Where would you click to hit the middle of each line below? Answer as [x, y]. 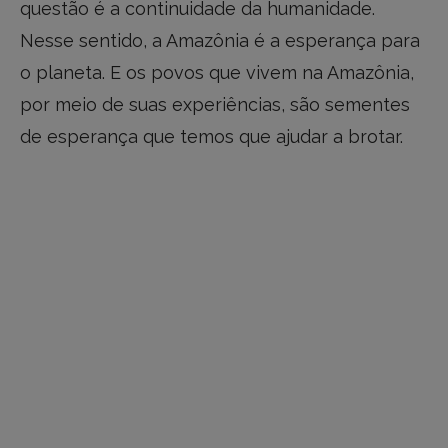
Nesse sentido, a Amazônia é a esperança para [220, 41]
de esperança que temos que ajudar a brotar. [211, 137]
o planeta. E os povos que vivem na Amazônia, [217, 73]
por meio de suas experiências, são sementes [215, 105]
